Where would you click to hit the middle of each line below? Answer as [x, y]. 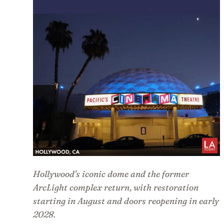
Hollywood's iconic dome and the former [111, 174]
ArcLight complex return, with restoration [115, 187]
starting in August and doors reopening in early [126, 201]
